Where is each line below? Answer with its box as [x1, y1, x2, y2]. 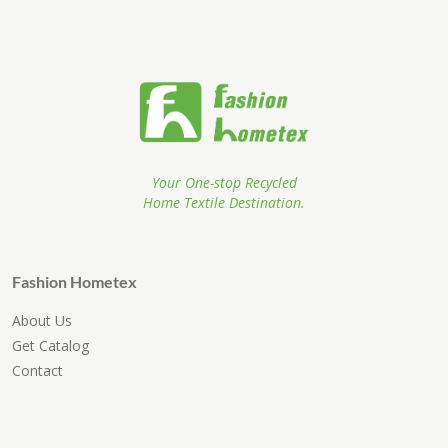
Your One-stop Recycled [151, 173, 297, 193]
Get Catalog [12, 336, 89, 356]
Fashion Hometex [12, 272, 137, 292]
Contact [12, 361, 63, 381]
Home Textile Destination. [143, 193, 305, 213]
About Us [12, 311, 72, 331]
